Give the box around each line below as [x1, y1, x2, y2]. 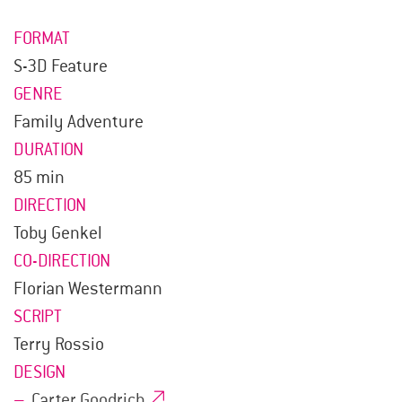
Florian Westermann [13, 277, 162, 300]
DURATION [13, 138, 83, 161]
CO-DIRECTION [13, 249, 110, 272]
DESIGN [13, 361, 66, 383]
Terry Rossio [13, 333, 104, 355]
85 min [13, 166, 65, 188]
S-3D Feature [13, 55, 108, 77]
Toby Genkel [13, 222, 102, 244]
